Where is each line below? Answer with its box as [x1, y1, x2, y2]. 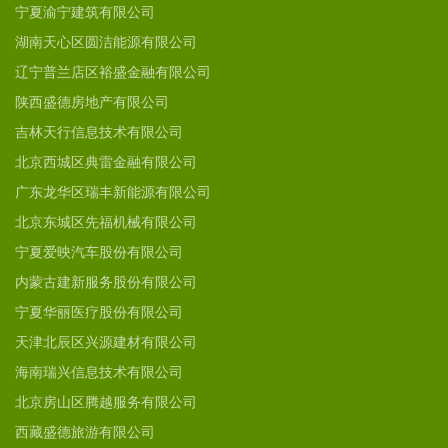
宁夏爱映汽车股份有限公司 [15, 245, 183, 260]
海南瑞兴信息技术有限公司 [15, 365, 183, 380]
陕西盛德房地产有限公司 [15, 95, 169, 110]
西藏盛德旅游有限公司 [15, 425, 155, 440]
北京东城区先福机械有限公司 [15, 215, 197, 230]
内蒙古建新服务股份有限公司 [15, 275, 197, 290]
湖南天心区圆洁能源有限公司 [15, 35, 197, 50]
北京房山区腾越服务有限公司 [15, 395, 197, 410]
